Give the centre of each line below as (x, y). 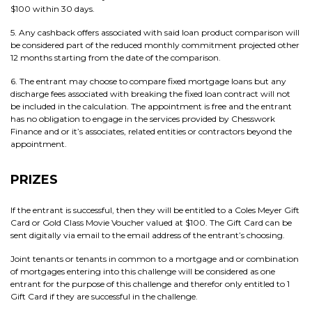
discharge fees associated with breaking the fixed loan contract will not (150, 94)
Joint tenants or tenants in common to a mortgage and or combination (155, 259)
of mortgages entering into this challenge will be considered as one (143, 271)
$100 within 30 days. (53, 9)
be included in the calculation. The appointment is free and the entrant (151, 106)
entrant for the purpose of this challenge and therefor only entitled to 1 (150, 284)
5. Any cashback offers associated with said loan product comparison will (155, 32)
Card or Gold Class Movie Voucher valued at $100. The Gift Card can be (151, 223)
